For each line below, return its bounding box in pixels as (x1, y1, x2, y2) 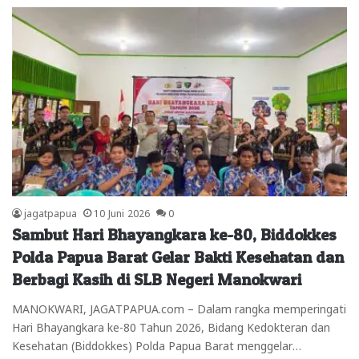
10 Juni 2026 (94, 207, 150, 219)
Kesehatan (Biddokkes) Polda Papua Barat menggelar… (12, 338, 301, 352)
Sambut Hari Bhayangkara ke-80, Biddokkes (12, 225, 337, 245)
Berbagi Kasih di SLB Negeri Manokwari (12, 270, 301, 290)
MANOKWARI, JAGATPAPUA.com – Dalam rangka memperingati (12, 301, 346, 315)
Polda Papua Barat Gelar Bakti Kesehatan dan (12, 248, 344, 268)
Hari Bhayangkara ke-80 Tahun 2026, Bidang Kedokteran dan (12, 320, 330, 333)
